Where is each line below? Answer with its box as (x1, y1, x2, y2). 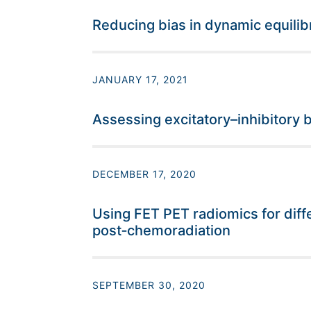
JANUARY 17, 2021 (92, 74, 188, 86)
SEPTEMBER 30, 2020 (92, 279, 205, 292)
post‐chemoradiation (92, 222, 230, 239)
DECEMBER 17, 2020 (92, 168, 196, 180)
